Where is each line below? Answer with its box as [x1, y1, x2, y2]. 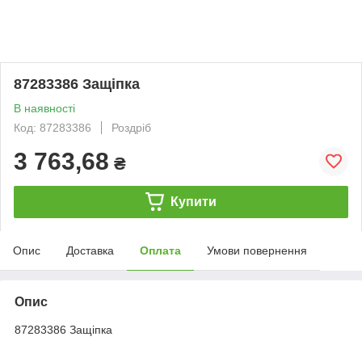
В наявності [14, 101, 75, 115]
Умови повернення [207, 243, 307, 257]
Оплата [140, 243, 181, 257]
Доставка [66, 243, 114, 257]
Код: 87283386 [14, 120, 91, 134]
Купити [170, 194, 217, 208]
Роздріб [112, 120, 151, 134]
